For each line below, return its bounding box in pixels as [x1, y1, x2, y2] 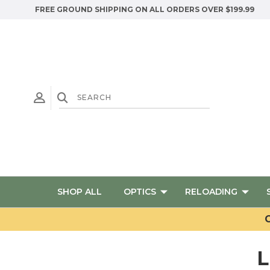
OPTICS [124, 186, 156, 197]
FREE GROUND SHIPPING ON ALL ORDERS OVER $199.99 [35, 5, 254, 14]
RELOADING [185, 186, 237, 197]
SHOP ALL [57, 186, 102, 197]
